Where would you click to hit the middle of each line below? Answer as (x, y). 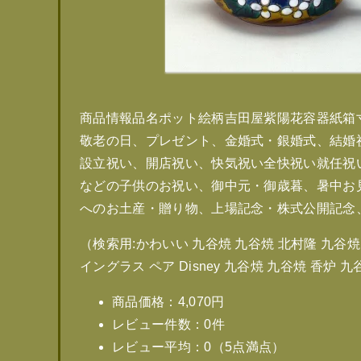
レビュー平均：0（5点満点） (199, 347)
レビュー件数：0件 (168, 324)
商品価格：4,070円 (168, 302)
